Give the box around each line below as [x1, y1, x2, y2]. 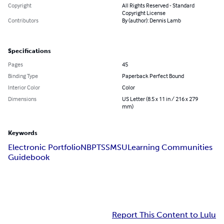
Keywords [8, 129, 37, 137]
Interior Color [8, 83, 40, 91]
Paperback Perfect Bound [122, 72, 184, 80]
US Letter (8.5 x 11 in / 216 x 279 [122, 95, 198, 103]
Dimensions [8, 95, 36, 103]
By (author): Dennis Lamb [122, 16, 181, 24]
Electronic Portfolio [8, 142, 80, 152]
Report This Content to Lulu [112, 210, 216, 220]
